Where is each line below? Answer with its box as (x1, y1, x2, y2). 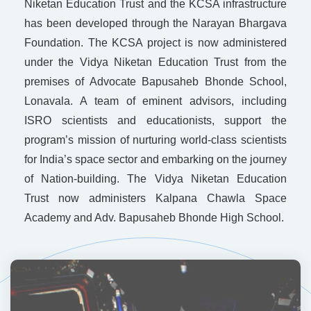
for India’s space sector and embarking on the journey (24, 153, 287, 166)
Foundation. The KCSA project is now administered (24, 37, 287, 49)
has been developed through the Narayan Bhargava (24, 17, 287, 30)
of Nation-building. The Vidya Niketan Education (24, 173, 287, 185)
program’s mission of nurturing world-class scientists (24, 134, 287, 146)
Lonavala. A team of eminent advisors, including (24, 95, 287, 108)
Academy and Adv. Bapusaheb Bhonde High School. (24, 212, 284, 224)
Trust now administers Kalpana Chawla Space (24, 192, 287, 205)
